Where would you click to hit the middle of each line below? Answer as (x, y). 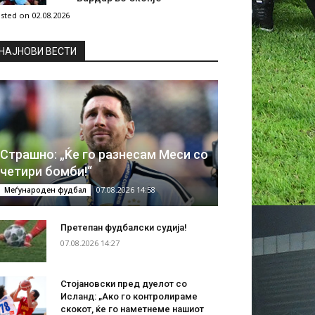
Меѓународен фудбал (45, 190)
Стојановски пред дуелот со (124, 284)
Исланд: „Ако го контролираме (129, 297)
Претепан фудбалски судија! (124, 228)
